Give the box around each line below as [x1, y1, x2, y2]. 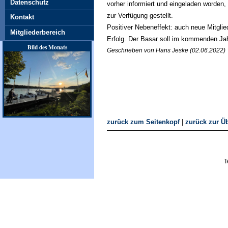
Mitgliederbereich [10, 28, 65, 37]
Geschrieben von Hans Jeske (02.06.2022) [107, 47, 225, 53]
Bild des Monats [27, 43, 67, 51]
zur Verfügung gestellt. [107, 11, 173, 19]
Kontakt [10, 13, 34, 21]
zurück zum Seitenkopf [107, 118, 180, 126]
